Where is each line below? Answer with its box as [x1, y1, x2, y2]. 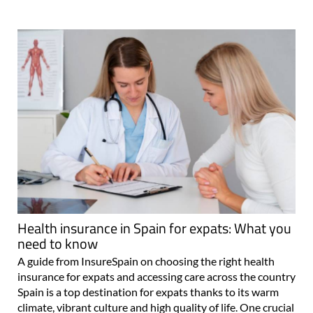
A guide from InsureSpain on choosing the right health [17, 254, 275, 268]
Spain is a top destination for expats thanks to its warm [17, 284, 279, 298]
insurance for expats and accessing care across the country [17, 269, 296, 283]
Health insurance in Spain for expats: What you [17, 217, 291, 239]
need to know [17, 232, 98, 254]
